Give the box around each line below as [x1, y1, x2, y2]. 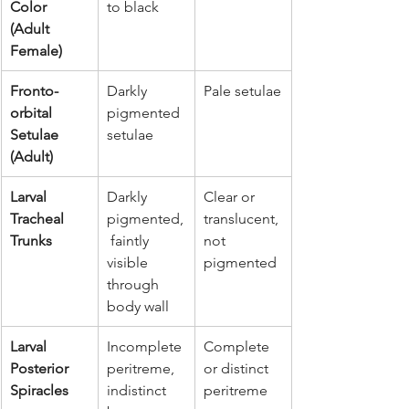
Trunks [10, 231, 52, 249]
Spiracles [10, 381, 68, 399]
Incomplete [107, 337, 185, 355]
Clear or [204, 187, 258, 205]
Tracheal [10, 209, 68, 227]
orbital [10, 103, 56, 121]
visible [107, 253, 152, 271]
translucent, [204, 209, 282, 227]
